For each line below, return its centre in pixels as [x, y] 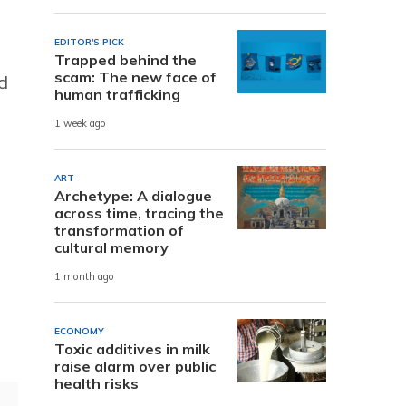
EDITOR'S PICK [89, 42]
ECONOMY [79, 331]
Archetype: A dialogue [133, 195]
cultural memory [111, 247]
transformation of [119, 230]
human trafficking [117, 94]
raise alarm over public [135, 366]
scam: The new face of [135, 77]
